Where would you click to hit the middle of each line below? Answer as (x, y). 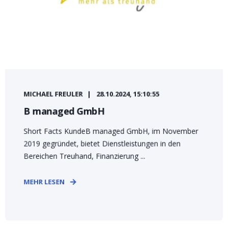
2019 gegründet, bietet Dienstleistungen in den (102, 143)
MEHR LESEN (44, 181)
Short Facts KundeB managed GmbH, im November (111, 131)
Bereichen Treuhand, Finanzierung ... (84, 156)
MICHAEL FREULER (53, 94)
